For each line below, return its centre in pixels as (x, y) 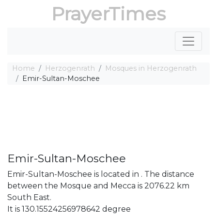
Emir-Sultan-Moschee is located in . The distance (101, 174)
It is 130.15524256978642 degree (69, 209)
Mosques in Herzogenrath (151, 68)
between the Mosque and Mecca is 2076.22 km (98, 186)
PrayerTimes (108, 14)
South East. (29, 197)
